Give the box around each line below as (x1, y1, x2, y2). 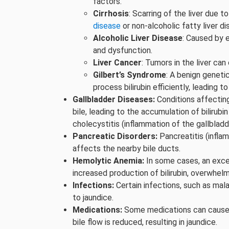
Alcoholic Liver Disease (93, 33, 182, 43)
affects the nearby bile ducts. (73, 144, 180, 153)
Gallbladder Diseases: (73, 95, 155, 104)
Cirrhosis (93, 9, 129, 18)
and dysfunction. (93, 45, 152, 55)
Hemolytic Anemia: (73, 156, 144, 166)
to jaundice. (73, 193, 113, 202)
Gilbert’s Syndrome (93, 70, 166, 80)
